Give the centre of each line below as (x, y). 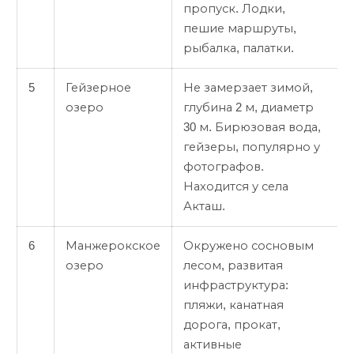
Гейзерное (98, 87)
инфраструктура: (236, 285)
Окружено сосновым (249, 245)
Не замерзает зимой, (248, 87)
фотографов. (224, 166)
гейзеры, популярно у (252, 147)
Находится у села (236, 186)
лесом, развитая (233, 265)
